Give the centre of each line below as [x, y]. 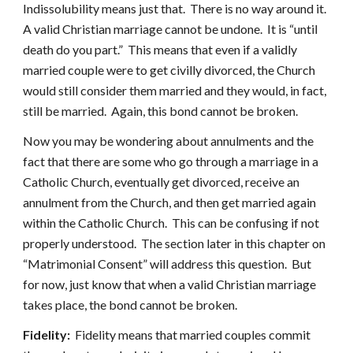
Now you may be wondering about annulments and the [169, 141]
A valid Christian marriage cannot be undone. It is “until [171, 29]
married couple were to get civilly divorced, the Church [169, 70]
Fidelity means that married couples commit [192, 334]
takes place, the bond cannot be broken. [132, 305]
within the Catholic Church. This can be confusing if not [171, 223]
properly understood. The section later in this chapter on [175, 243]
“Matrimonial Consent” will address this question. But [167, 264]
